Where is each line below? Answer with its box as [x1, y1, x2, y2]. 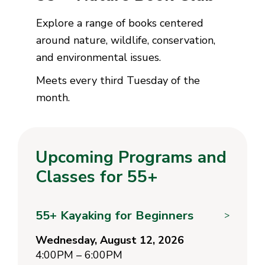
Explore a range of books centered [36, 15, 204, 30]
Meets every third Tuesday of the [36, 73, 201, 88]
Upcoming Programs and [35, 146, 227, 169]
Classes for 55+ [35, 165, 158, 188]
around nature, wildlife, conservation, [36, 33, 216, 47]
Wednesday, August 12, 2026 [35, 232, 184, 247]
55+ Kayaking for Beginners [35, 206, 193, 224]
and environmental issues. [36, 50, 161, 64]
